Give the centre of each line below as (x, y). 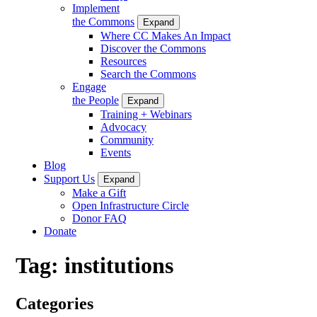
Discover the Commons (153, 48)
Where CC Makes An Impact (166, 35)
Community (127, 139)
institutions (119, 266)
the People (96, 100)
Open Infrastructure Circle (131, 205)
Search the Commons (148, 74)
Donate (60, 231)
